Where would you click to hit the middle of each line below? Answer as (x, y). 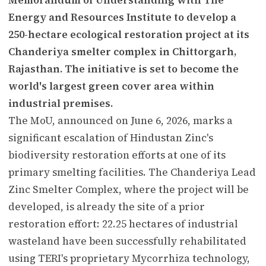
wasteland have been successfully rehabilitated (127, 241)
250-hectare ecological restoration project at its (129, 34)
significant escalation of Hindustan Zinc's (111, 137)
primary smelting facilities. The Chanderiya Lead (132, 172)
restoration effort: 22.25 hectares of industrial (123, 224)
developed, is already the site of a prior (107, 206)
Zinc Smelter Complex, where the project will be (129, 189)
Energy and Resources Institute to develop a (122, 17)
